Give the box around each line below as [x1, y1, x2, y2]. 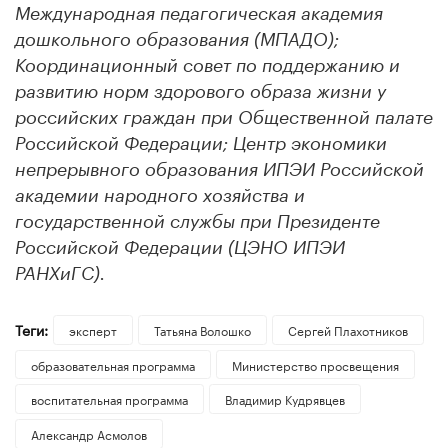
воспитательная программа [31, 389, 188, 409]
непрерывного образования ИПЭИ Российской [15, 160, 424, 179]
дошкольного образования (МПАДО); [15, 30, 339, 49]
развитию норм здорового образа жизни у [15, 82, 386, 101]
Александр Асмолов [31, 424, 147, 444]
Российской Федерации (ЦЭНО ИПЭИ [15, 238, 345, 257]
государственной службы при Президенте [15, 212, 380, 231]
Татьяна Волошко [153, 319, 251, 339]
